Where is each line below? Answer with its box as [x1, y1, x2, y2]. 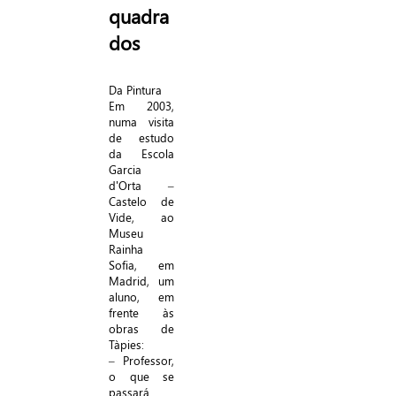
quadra [109, 3, 169, 29]
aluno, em [109, 289, 174, 304]
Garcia [109, 162, 141, 177]
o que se [109, 369, 174, 384]
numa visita [109, 114, 174, 129]
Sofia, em [109, 257, 174, 272]
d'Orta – [109, 178, 174, 193]
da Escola [109, 146, 174, 161]
